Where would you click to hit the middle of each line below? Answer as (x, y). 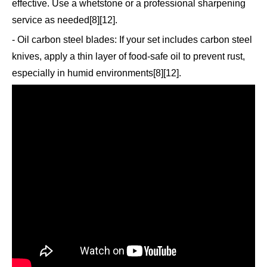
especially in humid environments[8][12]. (97, 73)
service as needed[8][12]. (65, 20)
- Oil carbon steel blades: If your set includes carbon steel (132, 40)
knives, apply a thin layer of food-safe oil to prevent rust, (128, 57)
